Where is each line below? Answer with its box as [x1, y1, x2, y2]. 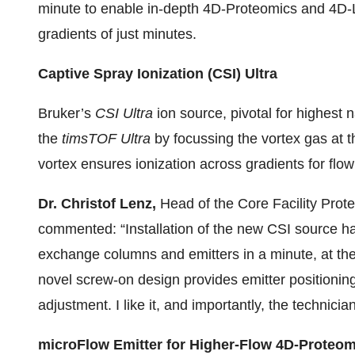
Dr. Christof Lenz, [38, 196, 160, 212]
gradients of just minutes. [38, 26, 197, 42]
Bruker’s [38, 105, 95, 121]
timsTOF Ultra [62, 131, 155, 147]
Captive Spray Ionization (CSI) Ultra [38, 66, 277, 82]
